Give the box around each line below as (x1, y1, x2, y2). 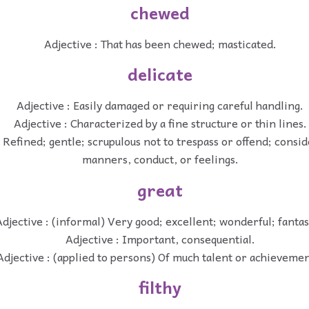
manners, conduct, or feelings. (81, 150, 239, 168)
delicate (128, 61, 192, 88)
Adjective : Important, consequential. (65, 229, 255, 248)
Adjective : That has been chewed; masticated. (43, 34, 277, 52)
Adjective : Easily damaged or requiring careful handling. (17, 96, 303, 114)
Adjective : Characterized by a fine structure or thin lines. (13, 114, 307, 132)
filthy (139, 274, 181, 301)
